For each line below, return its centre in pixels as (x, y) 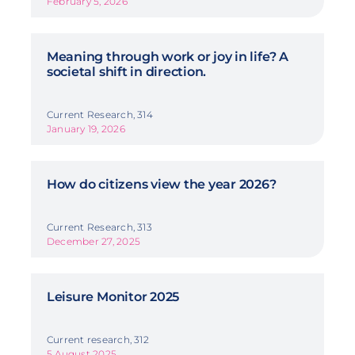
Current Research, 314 (99, 114)
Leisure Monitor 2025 (113, 296)
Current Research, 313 (99, 227)
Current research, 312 (97, 339)
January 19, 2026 (86, 128)
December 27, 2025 (94, 241)
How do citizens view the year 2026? (161, 184)
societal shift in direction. (126, 71)
